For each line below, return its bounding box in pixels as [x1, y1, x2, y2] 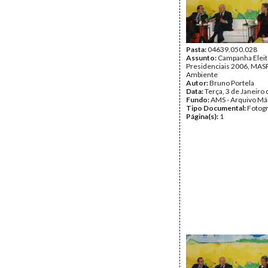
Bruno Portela [209, 78, 254, 87]
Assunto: [186, 53, 218, 62]
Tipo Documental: [186, 103, 247, 112]
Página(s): [186, 112, 220, 121]
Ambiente [186, 70, 218, 79]
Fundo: [186, 95, 211, 104]
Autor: [186, 78, 209, 87]
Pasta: [186, 45, 208, 54]
